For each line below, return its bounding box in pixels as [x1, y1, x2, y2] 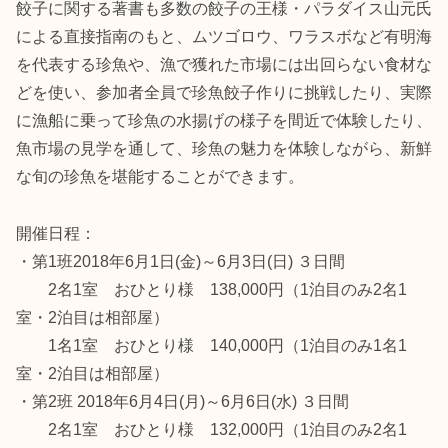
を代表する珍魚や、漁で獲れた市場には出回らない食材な [16, 56, 432, 74]
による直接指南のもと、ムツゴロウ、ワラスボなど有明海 [16, 28, 432, 46]
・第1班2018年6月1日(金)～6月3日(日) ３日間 [16, 253, 345, 271]
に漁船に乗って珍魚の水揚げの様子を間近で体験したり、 [16, 112, 432, 130]
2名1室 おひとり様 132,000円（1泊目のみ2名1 [16, 421, 407, 439]
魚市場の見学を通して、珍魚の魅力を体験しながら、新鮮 [16, 140, 432, 158]
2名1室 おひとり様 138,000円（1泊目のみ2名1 [16, 281, 407, 299]
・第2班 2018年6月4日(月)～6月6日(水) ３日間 [16, 393, 349, 411]
